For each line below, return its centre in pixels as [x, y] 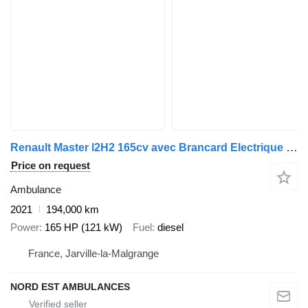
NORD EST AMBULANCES [70, 286]
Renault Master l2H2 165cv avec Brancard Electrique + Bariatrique [292, 147]
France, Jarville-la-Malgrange [93, 253]
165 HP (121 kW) [84, 227]
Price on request [51, 165]
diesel [170, 227]
